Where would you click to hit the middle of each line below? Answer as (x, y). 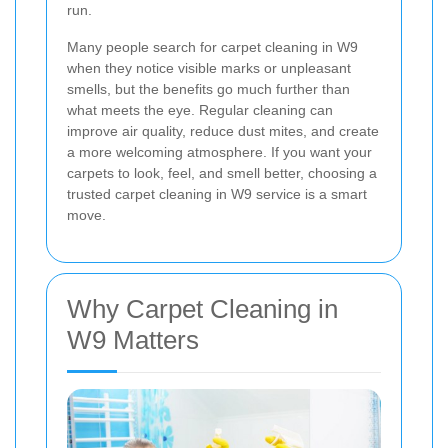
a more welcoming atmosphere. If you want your (219, 152)
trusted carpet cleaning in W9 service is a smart (217, 194)
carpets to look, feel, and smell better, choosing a (222, 173)
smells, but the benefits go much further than (208, 89)
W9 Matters (133, 340)
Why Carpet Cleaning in (202, 309)
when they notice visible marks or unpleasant (209, 68)
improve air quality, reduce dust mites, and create (223, 131)
